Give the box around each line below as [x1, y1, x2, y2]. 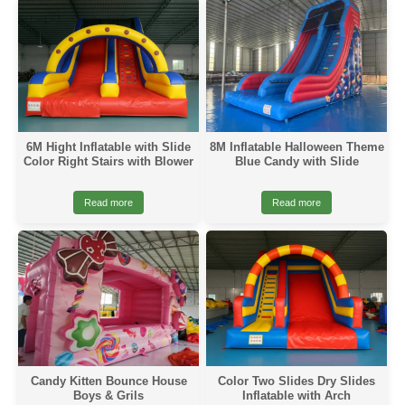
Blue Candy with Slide [234, 155, 359, 168]
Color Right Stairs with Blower [24, 155, 193, 168]
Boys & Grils [73, 389, 144, 402]
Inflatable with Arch [242, 389, 351, 402]
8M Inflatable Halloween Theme [209, 140, 384, 154]
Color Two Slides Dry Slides [218, 374, 375, 388]
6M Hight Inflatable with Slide [26, 140, 191, 154]
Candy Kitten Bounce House [30, 374, 187, 388]
